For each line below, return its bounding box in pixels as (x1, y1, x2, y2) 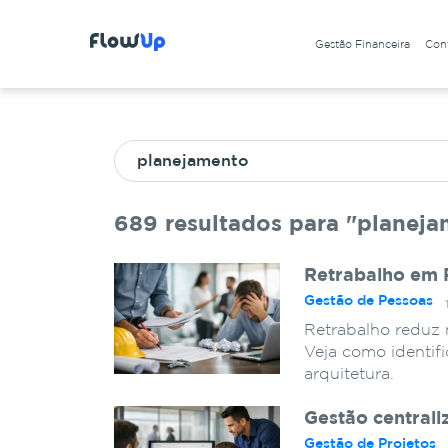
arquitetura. (304, 367, 394, 382)
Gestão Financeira (314, 39, 410, 50)
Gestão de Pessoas (304, 295, 433, 307)
